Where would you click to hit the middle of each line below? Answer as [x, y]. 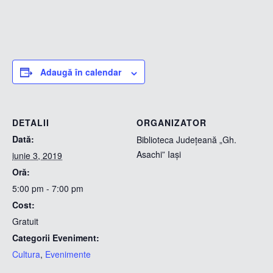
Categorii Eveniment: [56, 238]
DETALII [31, 123]
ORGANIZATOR [172, 123]
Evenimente [68, 254]
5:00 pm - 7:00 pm [48, 189]
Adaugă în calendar [81, 72]
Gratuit [25, 222]
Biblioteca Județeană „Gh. [186, 140]
